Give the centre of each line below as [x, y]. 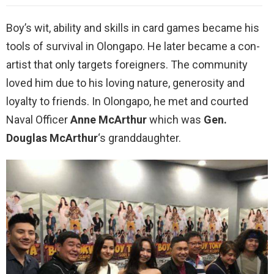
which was [175, 120]
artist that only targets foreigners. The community [127, 65]
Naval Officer [38, 120]
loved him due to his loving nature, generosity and [125, 83]
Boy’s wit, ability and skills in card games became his [133, 28]
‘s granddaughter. [139, 138]
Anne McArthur [109, 120]
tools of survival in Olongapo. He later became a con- [133, 46]
